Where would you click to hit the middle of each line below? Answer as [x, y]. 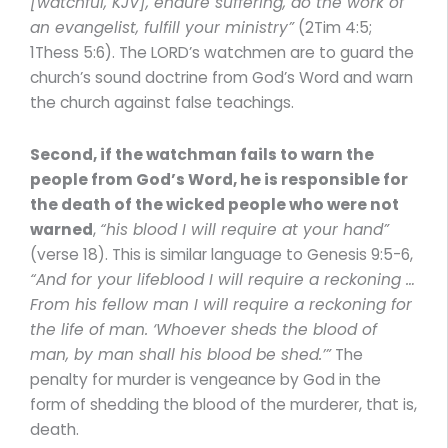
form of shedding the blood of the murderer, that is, [223, 404]
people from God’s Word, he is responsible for [219, 179]
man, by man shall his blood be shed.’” [180, 354]
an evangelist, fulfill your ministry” [162, 27]
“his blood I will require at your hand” [244, 229]
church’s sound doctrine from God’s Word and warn [221, 77]
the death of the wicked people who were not [214, 204]
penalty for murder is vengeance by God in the [205, 379]
